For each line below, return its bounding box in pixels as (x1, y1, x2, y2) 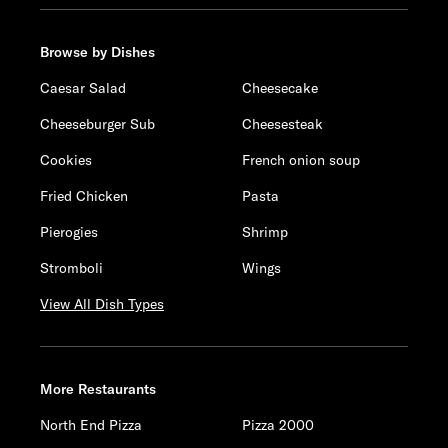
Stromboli (40, 259, 103, 277)
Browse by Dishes (40, 43, 155, 61)
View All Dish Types (40, 295, 164, 313)
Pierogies (40, 223, 98, 241)
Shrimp (242, 223, 289, 241)
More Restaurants (40, 380, 156, 398)
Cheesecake (242, 79, 319, 97)
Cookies (40, 151, 92, 169)
